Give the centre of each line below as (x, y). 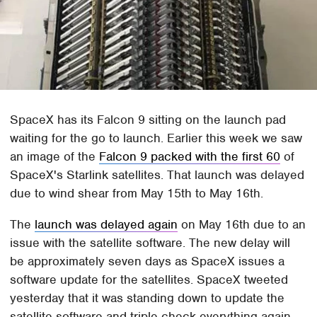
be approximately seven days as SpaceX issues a (148, 261)
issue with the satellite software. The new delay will (150, 242)
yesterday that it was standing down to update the (148, 298)
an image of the (55, 156)
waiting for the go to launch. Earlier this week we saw (156, 138)
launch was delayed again (106, 224)
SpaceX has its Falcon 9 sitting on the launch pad (148, 119)
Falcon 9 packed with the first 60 (190, 156)
